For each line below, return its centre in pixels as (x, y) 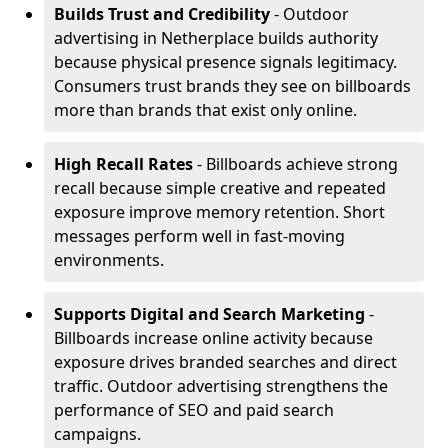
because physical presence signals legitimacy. (225, 62)
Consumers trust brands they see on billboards (232, 86)
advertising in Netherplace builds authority (216, 38)
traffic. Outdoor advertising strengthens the (221, 386)
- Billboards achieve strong (295, 164)
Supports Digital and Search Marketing (209, 314)
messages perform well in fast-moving (199, 236)
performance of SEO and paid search (194, 410)
